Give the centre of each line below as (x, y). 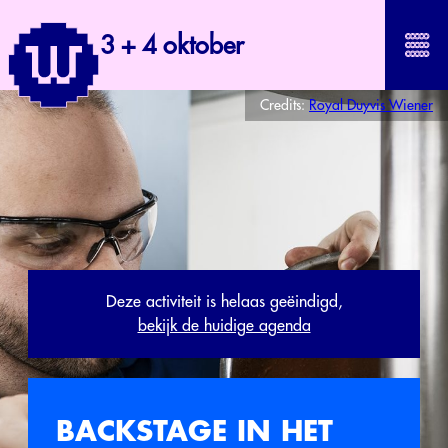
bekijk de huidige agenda (224, 326)
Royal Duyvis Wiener (371, 105)
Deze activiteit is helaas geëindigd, (224, 302)
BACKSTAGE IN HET (194, 432)
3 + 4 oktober (172, 45)
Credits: (284, 105)
